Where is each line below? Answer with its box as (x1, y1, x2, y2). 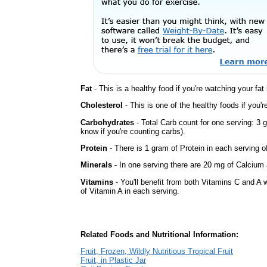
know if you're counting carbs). (80, 126, 185, 136)
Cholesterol (80, 101, 123, 110)
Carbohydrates (80, 117, 134, 127)
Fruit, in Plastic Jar (80, 256, 146, 265)
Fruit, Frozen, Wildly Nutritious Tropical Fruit (80, 247, 233, 256)
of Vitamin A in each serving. (80, 186, 179, 195)
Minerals (80, 160, 112, 170)
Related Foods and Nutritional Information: (80, 230, 238, 239)
